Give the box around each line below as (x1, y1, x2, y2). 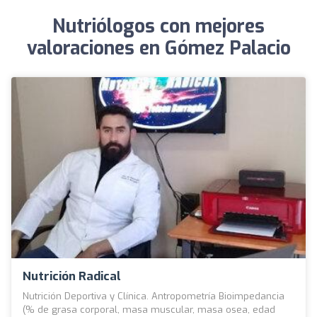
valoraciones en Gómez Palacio (26, 36, 291, 61)
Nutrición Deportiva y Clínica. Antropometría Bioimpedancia (23, 289, 284, 302)
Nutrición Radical (23, 267, 121, 284)
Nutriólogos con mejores (52, 14, 265, 39)
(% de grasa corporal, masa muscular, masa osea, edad (23, 303, 275, 316)
